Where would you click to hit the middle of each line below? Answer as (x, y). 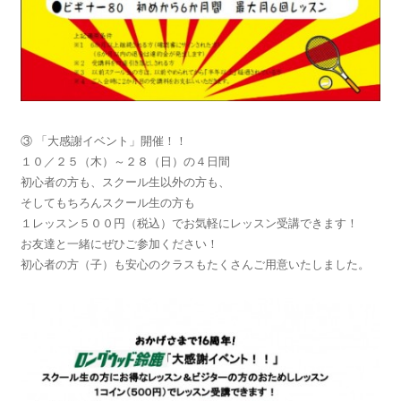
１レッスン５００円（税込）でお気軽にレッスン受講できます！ (189, 224)
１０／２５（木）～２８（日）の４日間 (125, 162)
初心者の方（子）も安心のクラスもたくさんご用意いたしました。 (195, 265)
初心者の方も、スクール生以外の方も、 (125, 183)
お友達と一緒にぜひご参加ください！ (119, 244)
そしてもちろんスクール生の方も (107, 203)
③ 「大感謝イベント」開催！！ (103, 141)
